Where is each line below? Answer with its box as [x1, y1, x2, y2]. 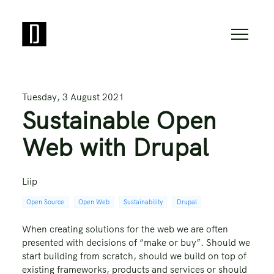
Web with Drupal [22, 131, 209, 162]
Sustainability [123, 198, 163, 206]
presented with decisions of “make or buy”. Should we [22, 237, 250, 249]
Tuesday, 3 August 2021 [22, 91, 124, 103]
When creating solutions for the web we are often [22, 223, 228, 235]
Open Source [26, 198, 65, 206]
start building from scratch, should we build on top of [22, 250, 246, 262]
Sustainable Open [22, 105, 217, 135]
